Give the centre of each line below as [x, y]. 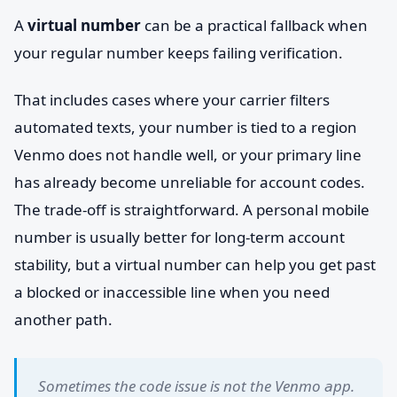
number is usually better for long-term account [179, 237]
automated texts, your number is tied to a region [186, 127]
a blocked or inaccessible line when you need [172, 292]
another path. [63, 319]
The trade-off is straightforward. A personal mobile [192, 210]
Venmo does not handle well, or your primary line [188, 155]
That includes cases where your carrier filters [172, 100]
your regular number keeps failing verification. [179, 53]
